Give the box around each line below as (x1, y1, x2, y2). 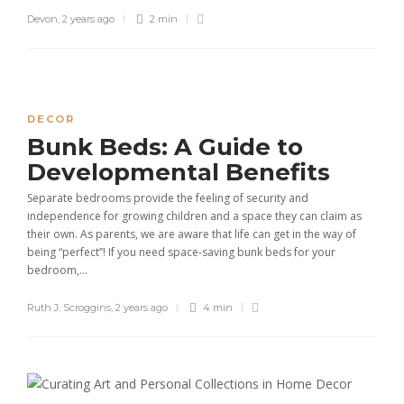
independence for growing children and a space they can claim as (27, 208, 362, 224)
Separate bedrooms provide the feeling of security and (27, 190, 308, 206)
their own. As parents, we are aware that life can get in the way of (27, 226, 356, 242)
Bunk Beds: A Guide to (27, 133, 303, 161)
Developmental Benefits (27, 158, 336, 187)
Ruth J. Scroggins (27, 301, 111, 314)
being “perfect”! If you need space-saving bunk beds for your (27, 244, 335, 260)
